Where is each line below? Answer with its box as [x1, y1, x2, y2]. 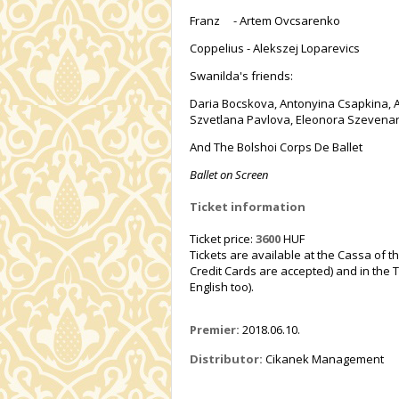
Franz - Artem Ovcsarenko [190, 12, 340, 29]
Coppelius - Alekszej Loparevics [190, 40, 360, 57]
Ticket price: [190, 231, 256, 248]
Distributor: [190, 351, 263, 368]
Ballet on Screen [190, 167, 268, 183]
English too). [190, 279, 254, 296]
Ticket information [190, 199, 305, 216]
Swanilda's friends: [190, 68, 293, 85]
